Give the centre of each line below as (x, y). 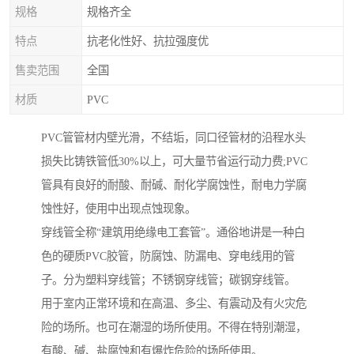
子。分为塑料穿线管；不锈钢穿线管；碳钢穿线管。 (168, 280)
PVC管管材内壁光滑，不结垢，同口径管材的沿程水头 (173, 138)
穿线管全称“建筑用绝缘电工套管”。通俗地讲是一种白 (173, 233)
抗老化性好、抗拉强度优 (148, 41)
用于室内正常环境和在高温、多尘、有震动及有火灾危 (174, 304)
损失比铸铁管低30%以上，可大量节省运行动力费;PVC (174, 162)
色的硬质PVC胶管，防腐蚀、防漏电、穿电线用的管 (168, 256)
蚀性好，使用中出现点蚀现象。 (119, 209)
